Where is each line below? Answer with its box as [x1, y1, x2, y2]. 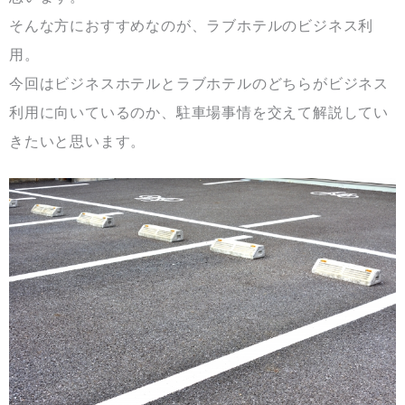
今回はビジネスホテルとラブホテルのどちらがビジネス [9, 75, 389, 93]
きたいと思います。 [9, 133, 146, 151]
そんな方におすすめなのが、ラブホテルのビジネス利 [9, 17, 374, 35]
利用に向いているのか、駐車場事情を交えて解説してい [9, 104, 389, 122]
